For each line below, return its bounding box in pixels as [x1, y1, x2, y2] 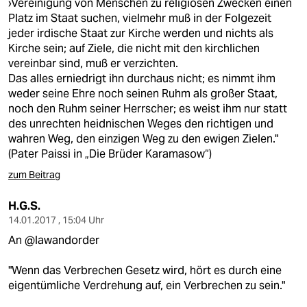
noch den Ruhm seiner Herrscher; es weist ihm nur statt [8, 101, 287, 116]
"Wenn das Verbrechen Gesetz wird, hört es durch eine [8, 263, 282, 278]
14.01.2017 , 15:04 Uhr [8, 214, 104, 226]
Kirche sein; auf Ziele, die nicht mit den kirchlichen [8, 41, 260, 56]
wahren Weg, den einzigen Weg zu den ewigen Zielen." [8, 132, 278, 146]
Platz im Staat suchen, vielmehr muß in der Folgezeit [8, 11, 271, 25]
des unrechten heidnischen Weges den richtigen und [8, 116, 273, 131]
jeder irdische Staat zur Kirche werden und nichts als [8, 26, 273, 40]
